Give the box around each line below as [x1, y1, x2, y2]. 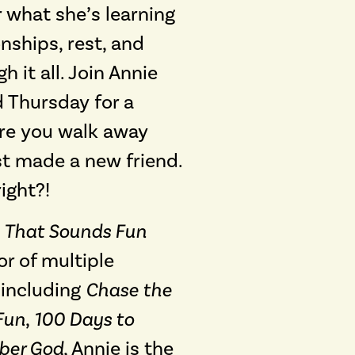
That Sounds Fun [4, 219, 147, 242]
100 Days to [34, 307, 134, 330]
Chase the [86, 277, 172, 301]
